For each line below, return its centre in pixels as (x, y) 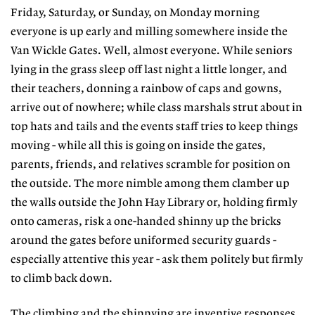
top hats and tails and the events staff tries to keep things (154, 127)
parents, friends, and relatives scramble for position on (150, 165)
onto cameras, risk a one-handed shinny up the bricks (146, 221)
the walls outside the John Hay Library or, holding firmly (154, 202)
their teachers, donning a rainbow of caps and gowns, (146, 89)
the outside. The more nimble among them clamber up (150, 184)
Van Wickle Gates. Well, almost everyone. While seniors (152, 51)
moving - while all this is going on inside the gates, (138, 146)
